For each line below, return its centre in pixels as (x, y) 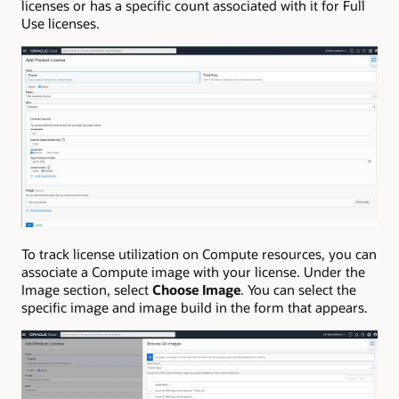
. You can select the (298, 289)
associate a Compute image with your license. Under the (193, 271)
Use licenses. (61, 23)
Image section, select (87, 289)
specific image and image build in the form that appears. (195, 307)
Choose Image (196, 289)
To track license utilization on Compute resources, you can (199, 253)
